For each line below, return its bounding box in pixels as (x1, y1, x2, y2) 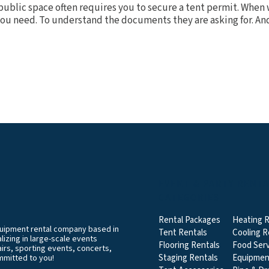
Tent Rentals (159, 226, 207, 239)
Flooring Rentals (159, 239, 220, 252)
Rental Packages (159, 214, 220, 226)
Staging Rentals (159, 252, 218, 264)
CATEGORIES (159, 192, 220, 204)
